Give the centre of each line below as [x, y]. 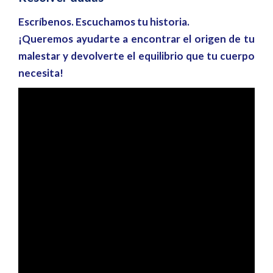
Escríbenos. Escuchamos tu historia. [104, 21]
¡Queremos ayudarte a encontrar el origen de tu [136, 38]
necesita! [41, 73]
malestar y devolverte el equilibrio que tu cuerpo [136, 55]
